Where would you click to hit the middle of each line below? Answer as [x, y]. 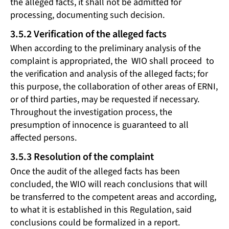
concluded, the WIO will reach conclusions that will [109, 185]
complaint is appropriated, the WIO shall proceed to [112, 61]
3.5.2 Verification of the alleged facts [88, 34]
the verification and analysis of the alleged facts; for [109, 74]
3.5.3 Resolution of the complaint [82, 157]
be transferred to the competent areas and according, [113, 197]
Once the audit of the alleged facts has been [95, 172]
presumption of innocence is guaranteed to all [99, 125]
